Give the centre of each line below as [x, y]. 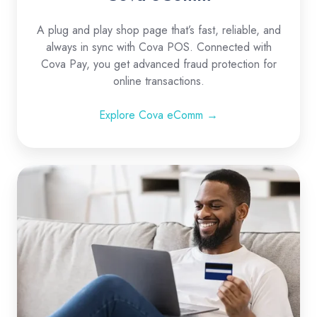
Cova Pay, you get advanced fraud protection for [158, 64]
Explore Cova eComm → [158, 115]
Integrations [191, 194]
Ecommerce [191, 174]
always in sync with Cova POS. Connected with [158, 47]
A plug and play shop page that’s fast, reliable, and [158, 30]
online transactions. [158, 81]
